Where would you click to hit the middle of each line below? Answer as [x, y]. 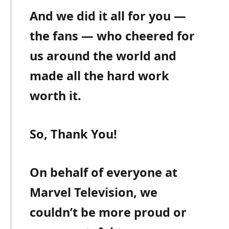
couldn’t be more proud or [108, 212]
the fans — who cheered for [112, 36]
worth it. [56, 95]
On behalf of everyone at [104, 173]
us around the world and [103, 55]
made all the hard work [100, 75]
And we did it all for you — [108, 16]
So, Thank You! [74, 134]
